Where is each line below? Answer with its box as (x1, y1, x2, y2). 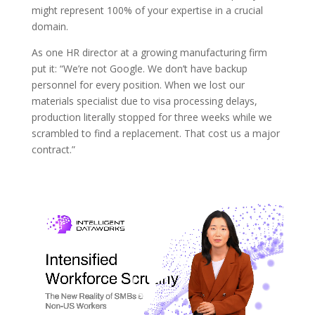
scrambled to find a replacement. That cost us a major (31, 127, 280, 141)
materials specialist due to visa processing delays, (31, 94, 257, 108)
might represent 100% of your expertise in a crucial (31, 4, 263, 18)
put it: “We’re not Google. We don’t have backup (31, 62, 247, 76)
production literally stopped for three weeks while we (31, 110, 272, 124)
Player (30, 220, 59, 234)
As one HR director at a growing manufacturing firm (31, 46, 267, 60)
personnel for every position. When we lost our (31, 78, 245, 92)
